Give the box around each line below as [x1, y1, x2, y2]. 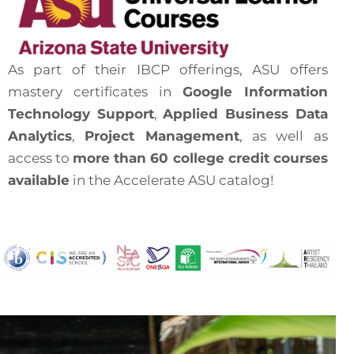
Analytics [8, 128, 72, 145]
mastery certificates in [8, 84, 183, 100]
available [8, 172, 70, 189]
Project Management [85, 128, 239, 145]
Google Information [182, 84, 328, 100]
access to [8, 150, 73, 167]
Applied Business [163, 106, 296, 122]
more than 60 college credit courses [73, 150, 328, 167]
